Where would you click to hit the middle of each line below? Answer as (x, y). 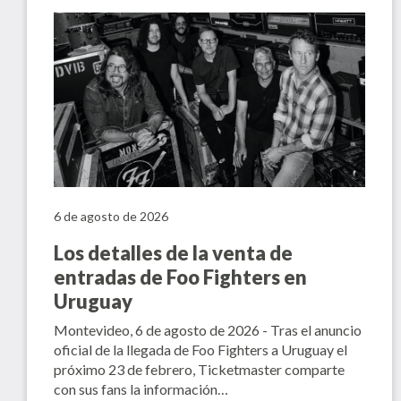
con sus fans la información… (141, 389)
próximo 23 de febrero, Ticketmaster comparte (199, 370)
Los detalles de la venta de (173, 253)
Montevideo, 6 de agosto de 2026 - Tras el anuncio (208, 330)
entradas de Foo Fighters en (180, 277)
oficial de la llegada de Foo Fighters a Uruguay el (200, 350)
